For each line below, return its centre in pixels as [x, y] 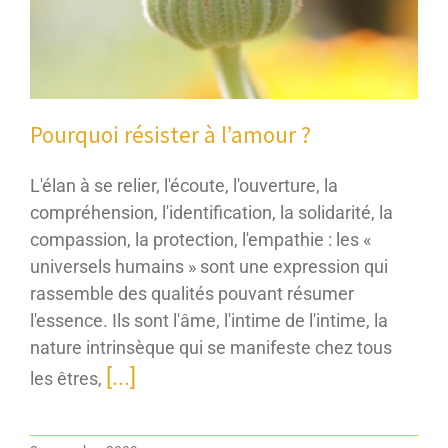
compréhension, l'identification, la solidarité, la [211, 213]
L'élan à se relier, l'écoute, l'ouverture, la [184, 186]
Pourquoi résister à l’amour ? [170, 135]
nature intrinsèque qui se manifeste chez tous [211, 348]
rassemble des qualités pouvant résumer [192, 294]
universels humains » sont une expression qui [209, 267]
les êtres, [68, 379]
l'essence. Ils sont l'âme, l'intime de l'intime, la [209, 321]
